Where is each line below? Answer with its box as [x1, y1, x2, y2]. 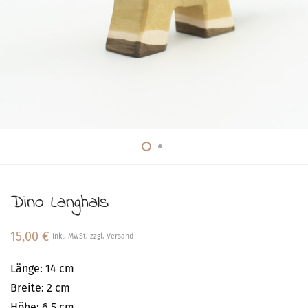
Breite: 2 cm [10, 281, 70, 294]
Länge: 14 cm [10, 262, 74, 275]
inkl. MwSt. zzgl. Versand [52, 232, 133, 241]
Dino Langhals [10, 190, 109, 216]
